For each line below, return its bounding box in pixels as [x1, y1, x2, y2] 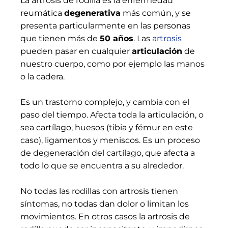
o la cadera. [20, 72, 65, 82]
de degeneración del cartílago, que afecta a [20, 148, 195, 158]
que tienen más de [20, 34, 100, 44]
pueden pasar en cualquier [20, 46, 132, 56]
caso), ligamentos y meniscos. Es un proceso [20, 135, 200, 146]
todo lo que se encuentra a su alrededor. [20, 161, 184, 171]
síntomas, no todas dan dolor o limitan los [20, 199, 189, 209]
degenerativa [64, 8, 121, 18]
